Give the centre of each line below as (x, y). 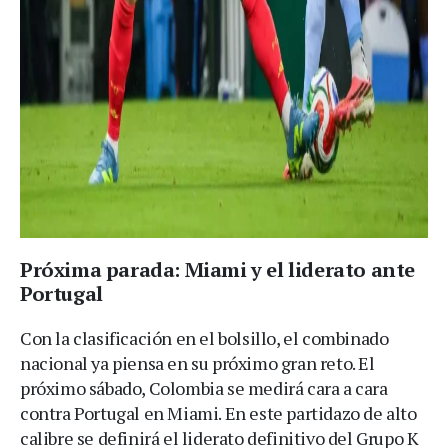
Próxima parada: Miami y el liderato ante (218, 269)
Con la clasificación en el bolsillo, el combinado (204, 337)
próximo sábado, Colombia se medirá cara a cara (204, 387)
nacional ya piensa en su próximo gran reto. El (197, 362)
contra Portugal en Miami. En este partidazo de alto (218, 412)
